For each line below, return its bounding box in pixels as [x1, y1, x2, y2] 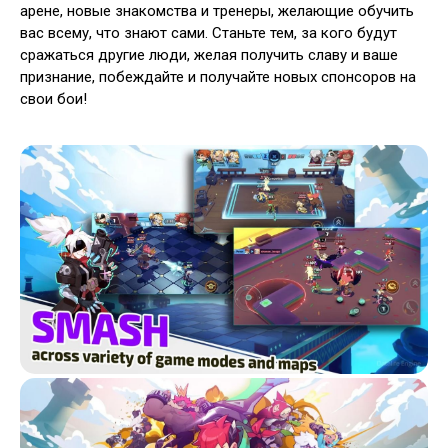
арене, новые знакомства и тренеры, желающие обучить [20, 2, 414, 20]
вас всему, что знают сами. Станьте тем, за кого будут [20, 24, 397, 42]
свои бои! [20, 90, 87, 108]
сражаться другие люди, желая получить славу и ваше [20, 46, 398, 64]
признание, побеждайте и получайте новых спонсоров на [20, 68, 416, 86]
